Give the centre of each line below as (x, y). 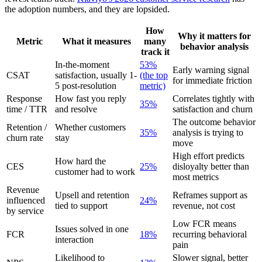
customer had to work (95, 172)
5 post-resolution (86, 86)
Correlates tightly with (213, 99)
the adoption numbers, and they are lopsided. (87, 9)
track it (155, 52)
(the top (154, 75)
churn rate (25, 138)
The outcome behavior (214, 122)
